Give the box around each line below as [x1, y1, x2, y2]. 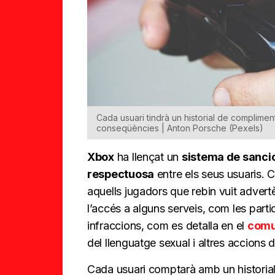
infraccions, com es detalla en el [87, 219, 247, 233]
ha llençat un [114, 150, 182, 164]
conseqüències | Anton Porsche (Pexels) [96, 123, 263, 134]
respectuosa [87, 168, 155, 181]
